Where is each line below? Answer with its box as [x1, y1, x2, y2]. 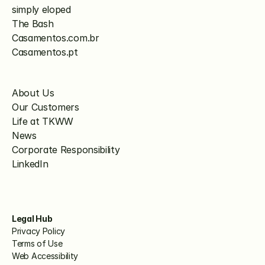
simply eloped [12, 4, 71, 15]
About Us [12, 87, 54, 99]
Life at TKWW [12, 115, 74, 127]
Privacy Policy [12, 226, 66, 236]
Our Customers [12, 101, 79, 113]
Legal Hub [12, 214, 53, 224]
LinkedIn [12, 158, 49, 170]
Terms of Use [12, 238, 63, 248]
